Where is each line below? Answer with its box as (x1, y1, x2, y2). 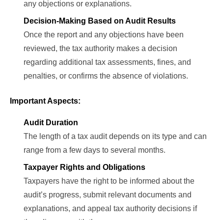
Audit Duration (24, 118, 78, 127)
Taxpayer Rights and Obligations (24, 163, 145, 172)
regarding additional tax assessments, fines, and (24, 58, 191, 67)
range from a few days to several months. (24, 146, 165, 155)
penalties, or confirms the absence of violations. (24, 72, 188, 81)
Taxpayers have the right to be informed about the (24, 177, 194, 186)
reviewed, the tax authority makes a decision (24, 44, 177, 53)
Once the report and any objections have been (24, 30, 184, 39)
